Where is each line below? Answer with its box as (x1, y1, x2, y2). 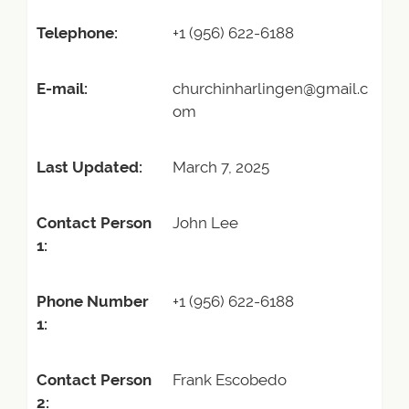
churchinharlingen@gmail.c (173, 79, 368, 98)
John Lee (173, 214, 238, 232)
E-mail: (37, 79, 88, 98)
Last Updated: (37, 158, 142, 176)
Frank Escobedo (173, 371, 287, 389)
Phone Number (37, 292, 149, 310)
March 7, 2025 (173, 158, 269, 176)
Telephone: (37, 24, 118, 42)
